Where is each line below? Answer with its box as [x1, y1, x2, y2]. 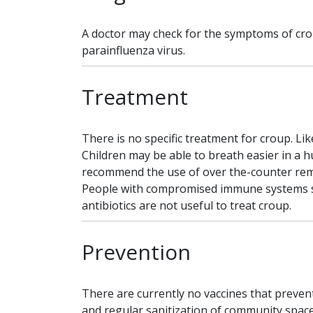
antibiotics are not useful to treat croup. [82, 198, 291, 213]
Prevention [82, 238, 191, 266]
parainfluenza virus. [82, 43, 185, 58]
